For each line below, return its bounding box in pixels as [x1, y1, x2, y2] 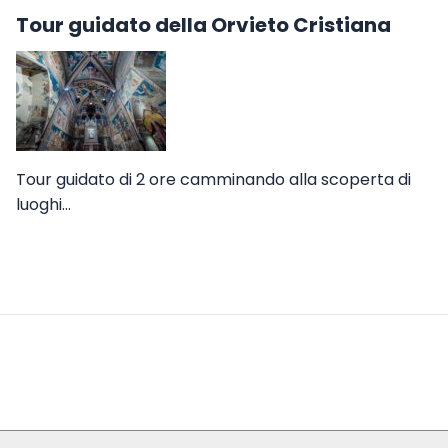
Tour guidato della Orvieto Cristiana [16, 10, 391, 39]
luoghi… [16, 192, 71, 216]
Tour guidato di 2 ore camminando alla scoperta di [16, 167, 411, 191]
